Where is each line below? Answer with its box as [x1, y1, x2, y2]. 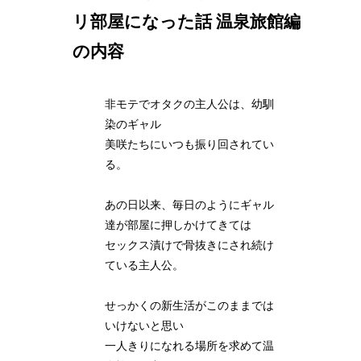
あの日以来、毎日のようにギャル [105, 198, 275, 211]
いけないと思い [105, 319, 185, 332]
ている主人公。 [105, 259, 185, 272]
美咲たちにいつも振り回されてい [105, 138, 275, 151]
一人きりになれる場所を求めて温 [105, 339, 275, 352]
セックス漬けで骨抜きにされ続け [105, 239, 275, 251]
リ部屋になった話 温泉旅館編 [73, 11, 301, 31]
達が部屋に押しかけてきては [105, 218, 252, 231]
